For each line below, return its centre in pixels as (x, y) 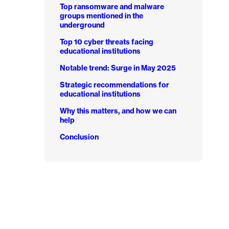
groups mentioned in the (101, 16)
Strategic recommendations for (114, 85)
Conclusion (79, 137)
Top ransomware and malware (112, 6)
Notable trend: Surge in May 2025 (118, 68)
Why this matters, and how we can (118, 111)
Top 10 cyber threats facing (106, 42)
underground (82, 25)
